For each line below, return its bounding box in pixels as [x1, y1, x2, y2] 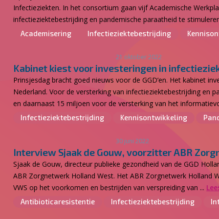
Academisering [21, 29, 71, 38]
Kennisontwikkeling [120, 113, 187, 122]
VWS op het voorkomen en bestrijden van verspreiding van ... [13, 183, 206, 192]
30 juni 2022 [116, 137, 149, 145]
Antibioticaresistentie [21, 197, 95, 206]
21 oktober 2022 [116, 53, 162, 61]
